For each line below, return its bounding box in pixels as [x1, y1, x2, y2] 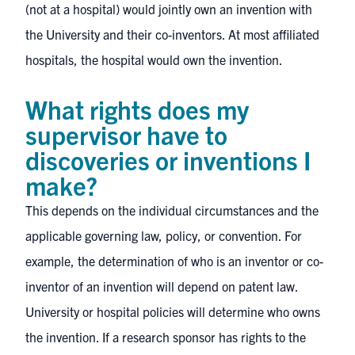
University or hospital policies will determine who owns [25, 303, 320, 319]
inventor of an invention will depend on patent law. [25, 278, 298, 294]
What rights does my [25, 93, 249, 124]
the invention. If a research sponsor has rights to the [25, 329, 306, 345]
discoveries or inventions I [25, 143, 311, 175]
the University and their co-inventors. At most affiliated [25, 26, 319, 42]
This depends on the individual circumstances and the [25, 202, 319, 218]
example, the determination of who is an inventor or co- [25, 253, 323, 269]
